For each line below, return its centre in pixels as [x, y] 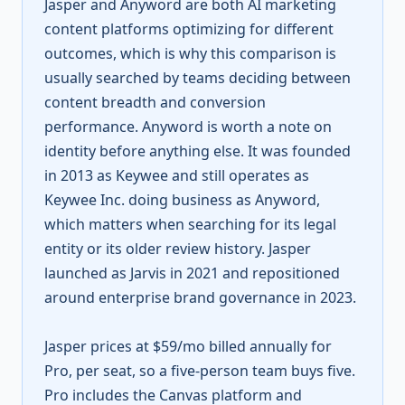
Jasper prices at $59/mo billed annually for [188, 346]
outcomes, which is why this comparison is [190, 53]
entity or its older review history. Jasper [178, 249]
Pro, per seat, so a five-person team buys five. [200, 371]
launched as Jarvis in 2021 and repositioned [192, 273]
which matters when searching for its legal [190, 224]
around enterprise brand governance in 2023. [200, 297]
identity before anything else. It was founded [198, 151]
